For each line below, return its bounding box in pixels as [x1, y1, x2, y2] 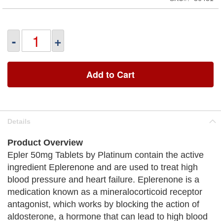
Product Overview [7, 138, 83, 147]
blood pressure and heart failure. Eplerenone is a [7, 175, 199, 184]
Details [7, 117, 31, 125]
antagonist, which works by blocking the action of [7, 199, 199, 209]
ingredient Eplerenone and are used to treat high [7, 162, 198, 172]
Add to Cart [86, 68, 135, 81]
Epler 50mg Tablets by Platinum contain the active [7, 150, 204, 160]
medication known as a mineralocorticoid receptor [7, 187, 202, 197]
